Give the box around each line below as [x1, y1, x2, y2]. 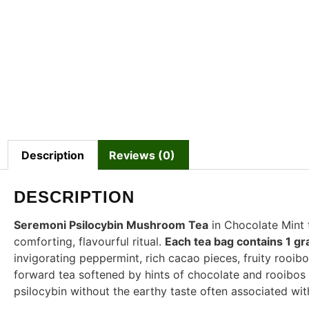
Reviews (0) [108, 148, 175, 162]
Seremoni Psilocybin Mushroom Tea [14, 218, 208, 232]
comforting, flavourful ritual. [14, 235, 165, 249]
